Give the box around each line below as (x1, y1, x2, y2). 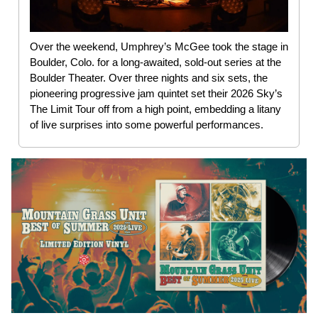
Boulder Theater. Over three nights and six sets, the (30, 72, 268, 84)
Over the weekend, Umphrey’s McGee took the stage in (30, 40, 288, 53)
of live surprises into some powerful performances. (30, 119, 263, 131)
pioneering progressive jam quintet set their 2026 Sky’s (30, 87, 283, 100)
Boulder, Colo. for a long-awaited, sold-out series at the (30, 56, 281, 69)
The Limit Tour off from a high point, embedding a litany (30, 103, 281, 116)
